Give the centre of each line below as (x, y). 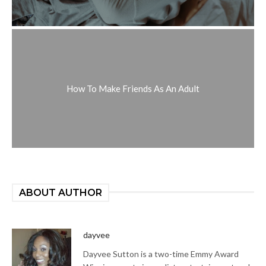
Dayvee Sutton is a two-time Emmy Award (161, 254)
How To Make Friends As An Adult (133, 88)
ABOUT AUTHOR (61, 192)
